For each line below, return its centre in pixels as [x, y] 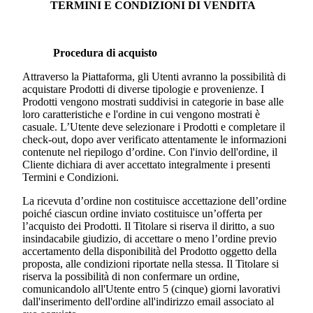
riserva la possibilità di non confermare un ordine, [131, 277]
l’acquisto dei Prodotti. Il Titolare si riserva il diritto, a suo [148, 226]
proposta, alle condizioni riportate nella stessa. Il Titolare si [151, 264]
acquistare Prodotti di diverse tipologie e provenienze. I [143, 89]
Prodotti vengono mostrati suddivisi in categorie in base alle [153, 102]
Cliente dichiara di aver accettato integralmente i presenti [146, 165]
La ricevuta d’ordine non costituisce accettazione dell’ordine [154, 201]
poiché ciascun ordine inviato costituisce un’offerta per [142, 214]
